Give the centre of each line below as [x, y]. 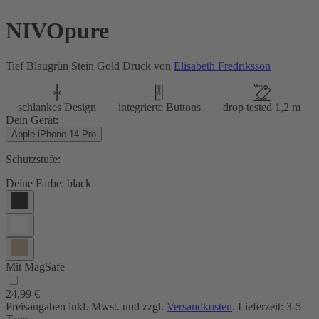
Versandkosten [199, 306]
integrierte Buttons [159, 107]
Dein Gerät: [32, 120]
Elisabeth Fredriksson [222, 66]
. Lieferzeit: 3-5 [267, 306]
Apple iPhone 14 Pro [54, 134]
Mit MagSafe [35, 266]
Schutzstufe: [33, 159]
